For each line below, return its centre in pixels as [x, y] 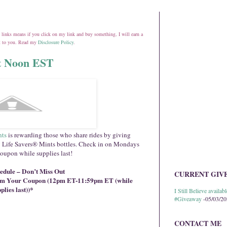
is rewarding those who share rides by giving [69, 135]
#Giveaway [188, 199]
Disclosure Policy [56, 42]
